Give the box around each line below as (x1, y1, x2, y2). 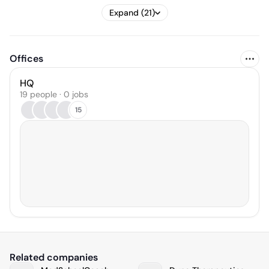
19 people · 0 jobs (20, 89, 88, 100)
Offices (10, 52, 43, 65)
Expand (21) (109, 7, 155, 18)
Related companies (10, 251, 98, 264)
